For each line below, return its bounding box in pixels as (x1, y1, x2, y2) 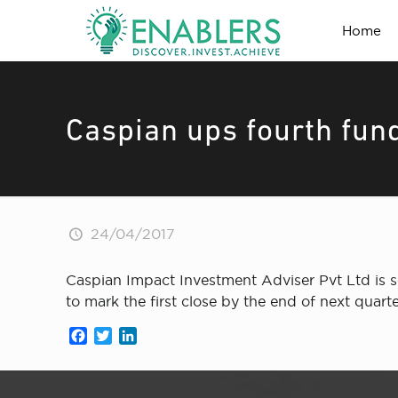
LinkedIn (137, 328, 198, 345)
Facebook (87, 328, 157, 345)
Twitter (112, 328, 161, 345)
